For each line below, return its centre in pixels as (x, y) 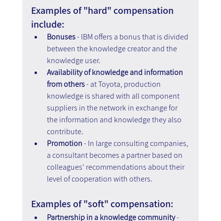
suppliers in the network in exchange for (113, 108)
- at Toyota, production (123, 84)
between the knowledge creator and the (112, 48)
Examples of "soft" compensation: (103, 203)
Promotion (64, 143)
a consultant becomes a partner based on (115, 155)
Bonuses (61, 37)
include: (48, 24)
